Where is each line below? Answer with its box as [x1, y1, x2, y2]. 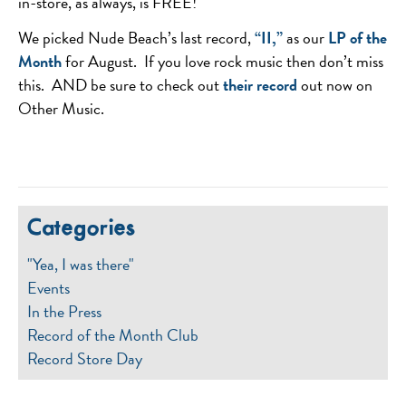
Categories [27, 217, 136, 241]
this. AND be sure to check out [18, 72, 223, 97]
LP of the [328, 25, 387, 50]
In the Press [27, 299, 101, 324]
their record [223, 72, 297, 97]
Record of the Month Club [27, 323, 198, 347]
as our [283, 25, 328, 50]
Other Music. [18, 96, 104, 121]
